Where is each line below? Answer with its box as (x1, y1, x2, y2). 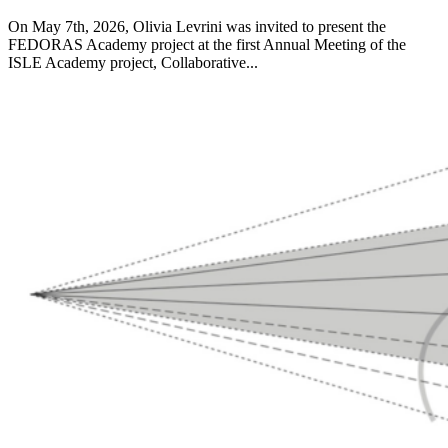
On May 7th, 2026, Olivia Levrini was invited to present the (8, 18, 386, 36)
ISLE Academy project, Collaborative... (8, 54, 258, 72)
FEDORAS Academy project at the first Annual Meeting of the (8, 36, 406, 54)
